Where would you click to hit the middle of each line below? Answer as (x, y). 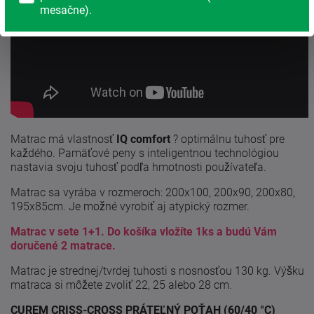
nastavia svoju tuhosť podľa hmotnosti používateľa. (138, 168)
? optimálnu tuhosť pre (227, 139)
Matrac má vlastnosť (63, 139)
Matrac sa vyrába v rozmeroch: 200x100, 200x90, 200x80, (153, 193)
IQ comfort (143, 139)
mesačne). (66, 10)
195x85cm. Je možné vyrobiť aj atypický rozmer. (130, 207)
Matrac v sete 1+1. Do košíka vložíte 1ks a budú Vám (144, 232)
